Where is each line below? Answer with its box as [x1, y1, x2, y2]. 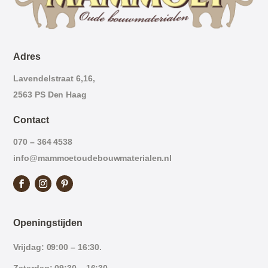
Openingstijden [13, 217, 83, 228]
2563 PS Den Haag [13, 89, 87, 99]
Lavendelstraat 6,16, [13, 73, 95, 83]
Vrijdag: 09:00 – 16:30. [13, 242, 102, 252]
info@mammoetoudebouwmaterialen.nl [13, 153, 172, 163]
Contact [13, 114, 50, 125]
